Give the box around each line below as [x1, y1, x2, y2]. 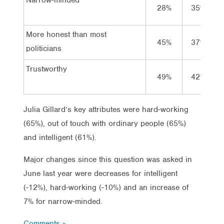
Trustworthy [26, 63, 67, 74]
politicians [26, 43, 61, 53]
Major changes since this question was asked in [23, 154, 192, 164]
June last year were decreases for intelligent [23, 168, 177, 178]
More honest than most [26, 29, 106, 39]
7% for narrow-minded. [23, 196, 102, 206]
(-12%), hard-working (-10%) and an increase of [23, 182, 188, 192]
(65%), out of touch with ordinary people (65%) [23, 118, 186, 128]
